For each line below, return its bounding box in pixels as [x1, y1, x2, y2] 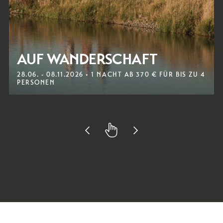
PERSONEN [17, 79, 55, 87]
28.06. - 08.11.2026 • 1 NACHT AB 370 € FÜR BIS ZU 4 [17, 71, 206, 79]
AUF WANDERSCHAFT [17, 50, 158, 69]
